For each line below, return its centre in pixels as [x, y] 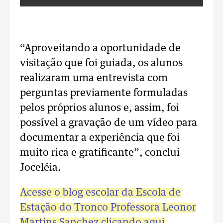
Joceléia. [40, 168]
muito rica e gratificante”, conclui [100, 153]
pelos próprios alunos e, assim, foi [100, 108]
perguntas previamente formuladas [104, 93]
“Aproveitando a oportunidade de [100, 48]
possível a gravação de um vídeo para [109, 123]
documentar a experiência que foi [100, 138]
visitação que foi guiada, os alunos [101, 63]
